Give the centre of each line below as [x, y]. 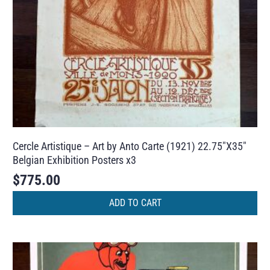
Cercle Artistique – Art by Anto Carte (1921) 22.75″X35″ [130, 146]
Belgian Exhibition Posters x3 [75, 160]
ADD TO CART [135, 203]
